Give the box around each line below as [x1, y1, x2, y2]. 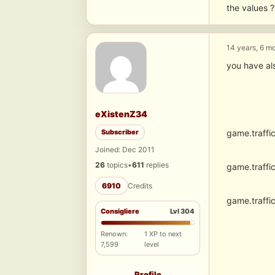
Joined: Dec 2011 [95, 145, 155, 155]
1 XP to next [144, 230, 182, 239]
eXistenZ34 [95, 109, 147, 120]
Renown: [101, 230, 128, 239]
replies [144, 160, 169, 170]
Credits [128, 181, 152, 191]
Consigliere [101, 207, 139, 216]
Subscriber [101, 128, 139, 137]
